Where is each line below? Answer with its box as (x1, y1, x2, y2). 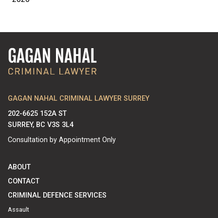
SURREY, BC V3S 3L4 (8, 121, 73, 129)
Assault (8, 205, 29, 213)
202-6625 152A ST (8, 109, 67, 118)
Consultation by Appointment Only (8, 136, 116, 145)
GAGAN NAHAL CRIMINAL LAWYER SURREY (8, 94, 149, 103)
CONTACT (8, 177, 39, 186)
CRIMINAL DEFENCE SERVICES (8, 191, 107, 200)
